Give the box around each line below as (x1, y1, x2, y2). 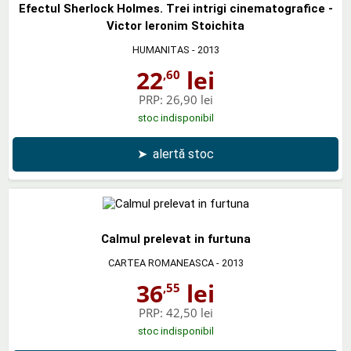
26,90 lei (165, 91, 213, 107)
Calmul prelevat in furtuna (100, 231, 251, 246)
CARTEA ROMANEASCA (107, 256, 214, 269)
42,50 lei (165, 304, 213, 320)
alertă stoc (153, 146, 214, 161)
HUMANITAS (132, 43, 190, 56)
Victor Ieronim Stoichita (107, 18, 244, 33)
